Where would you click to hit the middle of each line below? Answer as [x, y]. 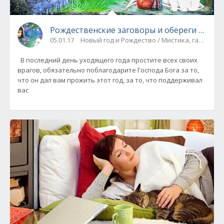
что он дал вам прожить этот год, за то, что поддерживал [110, 80]
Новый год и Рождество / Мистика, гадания [149, 40]
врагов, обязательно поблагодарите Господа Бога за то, [108, 70]
